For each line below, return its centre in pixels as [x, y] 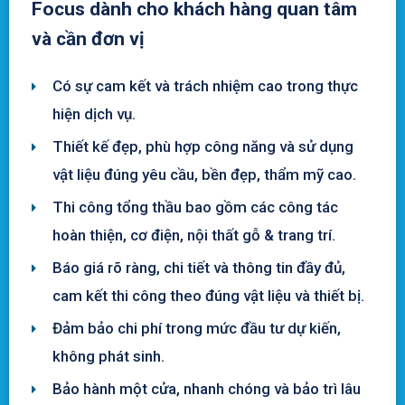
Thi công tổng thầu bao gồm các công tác [195, 207]
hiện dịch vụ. [94, 113]
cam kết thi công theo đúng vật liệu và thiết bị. [208, 295]
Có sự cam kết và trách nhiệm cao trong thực [205, 85]
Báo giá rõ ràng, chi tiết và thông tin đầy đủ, [198, 267]
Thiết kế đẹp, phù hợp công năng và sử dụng [202, 146]
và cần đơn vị [88, 38]
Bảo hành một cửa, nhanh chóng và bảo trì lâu [206, 388]
